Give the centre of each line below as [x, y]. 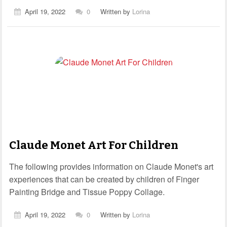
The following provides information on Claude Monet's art [111, 166]
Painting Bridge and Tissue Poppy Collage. [87, 192]
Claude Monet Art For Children [94, 145]
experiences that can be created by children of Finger [104, 179]
